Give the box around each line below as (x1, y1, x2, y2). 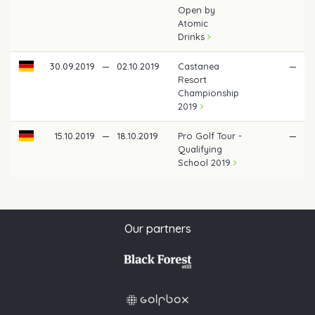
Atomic (178, 17, 209, 29)
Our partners (124, 221, 191, 236)
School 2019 (178, 156, 234, 168)
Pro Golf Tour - (178, 129, 243, 141)
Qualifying (178, 143, 223, 155)
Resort (178, 73, 207, 85)
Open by (178, 4, 216, 15)
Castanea (178, 60, 220, 72)
